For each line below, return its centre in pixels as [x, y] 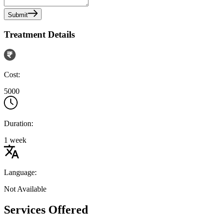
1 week [15, 140]
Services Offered [46, 210]
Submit [18, 15]
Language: [20, 173]
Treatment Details [39, 34]
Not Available [25, 189]
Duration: [19, 124]
